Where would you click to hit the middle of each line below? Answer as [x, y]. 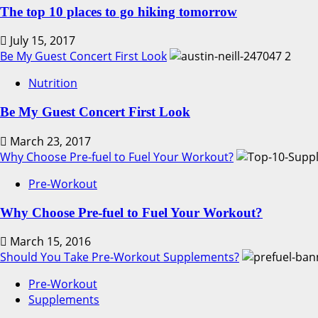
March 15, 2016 [49, 242]
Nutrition [53, 83]
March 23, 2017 [49, 141]
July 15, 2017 [41, 41]
